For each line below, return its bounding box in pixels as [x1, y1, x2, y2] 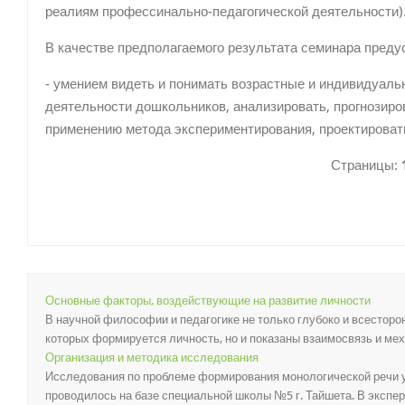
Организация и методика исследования [45, 351, 259, 364]
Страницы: [330, 157, 401, 174]
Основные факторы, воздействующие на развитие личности [45, 294, 371, 307]
